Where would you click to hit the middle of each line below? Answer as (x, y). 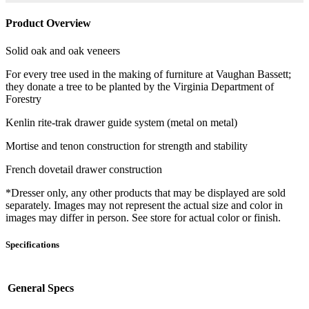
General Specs (41, 288)
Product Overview (48, 23)
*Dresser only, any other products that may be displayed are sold (146, 192)
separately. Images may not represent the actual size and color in (144, 205)
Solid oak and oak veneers (63, 50)
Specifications (32, 244)
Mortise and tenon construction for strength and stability (127, 146)
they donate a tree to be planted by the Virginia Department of (140, 86)
